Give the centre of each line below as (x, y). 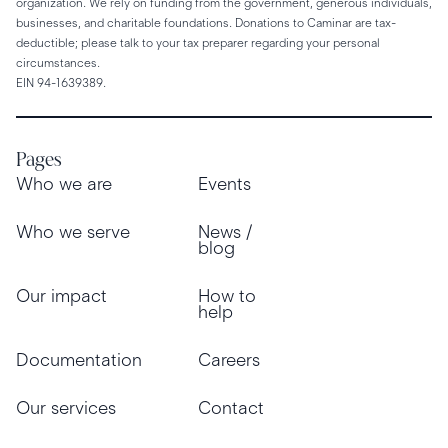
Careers (229, 360)
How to (227, 296)
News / (225, 232)
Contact (231, 408)
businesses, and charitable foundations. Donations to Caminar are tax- (206, 22)
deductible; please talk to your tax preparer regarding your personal (198, 42)
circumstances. (58, 62)
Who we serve (73, 232)
